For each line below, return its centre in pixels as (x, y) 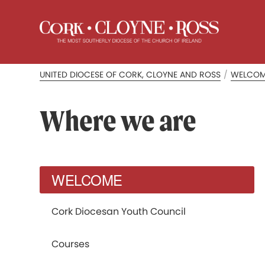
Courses (71, 244)
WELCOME (87, 180)
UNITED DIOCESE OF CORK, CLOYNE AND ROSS (130, 75)
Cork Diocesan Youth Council (119, 211)
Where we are (118, 121)
